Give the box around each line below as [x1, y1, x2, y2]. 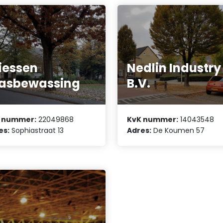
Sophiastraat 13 [9, 125, 64, 136]
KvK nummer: [127, 114, 179, 125]
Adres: [127, 125, 152, 136]
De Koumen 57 [151, 125, 205, 136]
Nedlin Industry [127, 59, 222, 76]
